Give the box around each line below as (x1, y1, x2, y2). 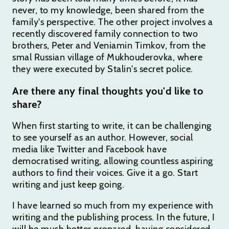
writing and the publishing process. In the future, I (12, 211, 215, 223)
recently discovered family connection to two (12, 28, 198, 39)
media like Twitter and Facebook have (12, 143, 167, 155)
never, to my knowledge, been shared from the (12, 4, 204, 16)
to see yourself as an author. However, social (12, 131, 193, 143)
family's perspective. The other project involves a (12, 16, 213, 28)
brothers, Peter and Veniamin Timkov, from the (12, 39, 206, 51)
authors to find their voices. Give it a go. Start (12, 167, 198, 178)
